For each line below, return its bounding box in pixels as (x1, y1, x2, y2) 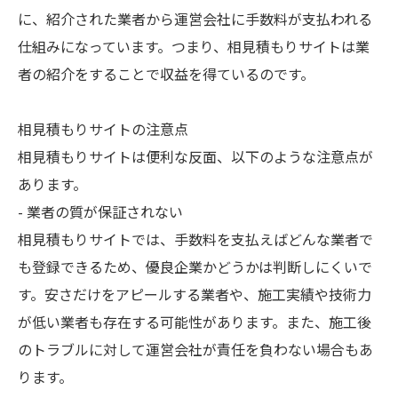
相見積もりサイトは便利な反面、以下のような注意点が (18, 145, 373, 167)
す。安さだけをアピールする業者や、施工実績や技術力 (18, 283, 371, 305)
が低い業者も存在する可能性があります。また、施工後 (18, 310, 371, 332)
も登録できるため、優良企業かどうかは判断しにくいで (18, 255, 372, 277)
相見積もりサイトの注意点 (18, 117, 188, 139)
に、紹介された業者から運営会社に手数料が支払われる (18, 7, 372, 29)
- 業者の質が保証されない (18, 200, 183, 222)
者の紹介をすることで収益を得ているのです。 (18, 62, 314, 84)
